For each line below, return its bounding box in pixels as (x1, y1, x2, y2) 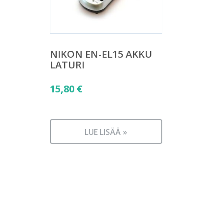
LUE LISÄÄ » (85, 127, 128, 137)
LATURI (50, 58, 85, 71)
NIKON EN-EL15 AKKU (50, 47, 152, 61)
